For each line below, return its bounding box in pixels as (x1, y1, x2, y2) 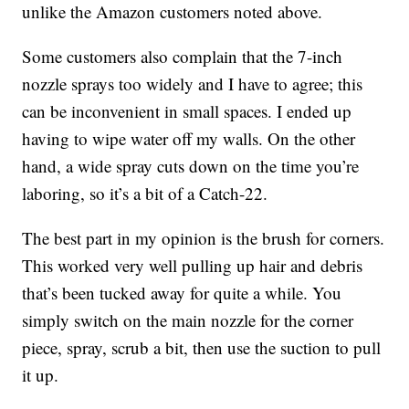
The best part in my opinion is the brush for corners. (22, 225, 385, 249)
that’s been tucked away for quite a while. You (22, 280, 342, 304)
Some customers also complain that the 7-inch (22, 44, 343, 68)
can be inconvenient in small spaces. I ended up (22, 99, 352, 122)
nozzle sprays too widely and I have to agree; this (22, 71, 363, 95)
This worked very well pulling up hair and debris (22, 253, 363, 277)
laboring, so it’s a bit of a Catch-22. (22, 181, 268, 204)
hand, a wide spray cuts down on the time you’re (22, 153, 360, 177)
